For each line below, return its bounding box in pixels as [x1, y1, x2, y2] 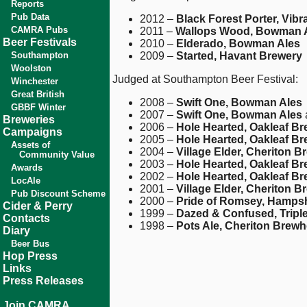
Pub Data [11, 12, 49, 22]
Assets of [11, 140, 50, 150]
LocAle [11, 175, 40, 186]
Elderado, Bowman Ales [176, 38, 300, 50]
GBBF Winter [11, 102, 66, 112]
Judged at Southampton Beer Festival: [112, 73, 298, 86]
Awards [11, 162, 42, 173]
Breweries [3, 114, 55, 125]
